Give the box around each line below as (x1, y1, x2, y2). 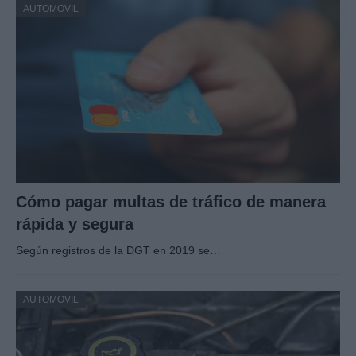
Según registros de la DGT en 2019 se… (16, 243, 221, 257)
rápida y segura (16, 215, 133, 233)
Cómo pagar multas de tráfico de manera (16, 192, 326, 211)
